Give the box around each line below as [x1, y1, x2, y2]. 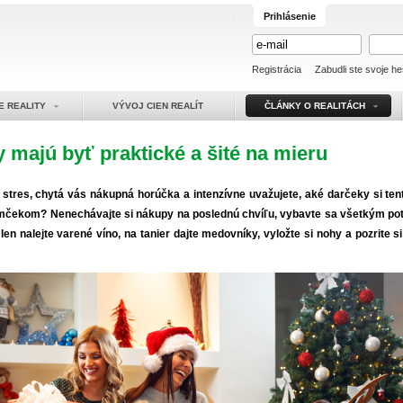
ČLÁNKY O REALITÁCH [264, 101, 365, 111]
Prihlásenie [264, 11, 316, 22]
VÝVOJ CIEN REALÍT [112, 101, 203, 111]
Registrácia [252, 64, 301, 75]
